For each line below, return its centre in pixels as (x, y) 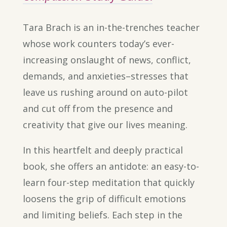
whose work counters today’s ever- (98, 44)
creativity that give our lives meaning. (105, 125)
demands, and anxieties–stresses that (105, 76)
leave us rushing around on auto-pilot (105, 92)
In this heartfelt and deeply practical (103, 150)
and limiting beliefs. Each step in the (102, 215)
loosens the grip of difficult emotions (104, 199)
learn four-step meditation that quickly (108, 183)
